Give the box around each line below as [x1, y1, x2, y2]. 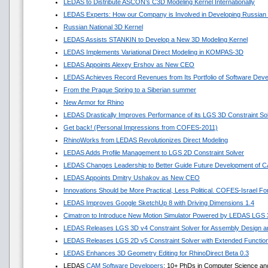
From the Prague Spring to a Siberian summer [63, 86, 196, 93]
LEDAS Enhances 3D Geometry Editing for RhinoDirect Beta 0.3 [63, 249, 249, 257]
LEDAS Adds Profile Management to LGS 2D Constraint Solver [63, 149, 244, 156]
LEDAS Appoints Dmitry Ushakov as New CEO [63, 174, 200, 181]
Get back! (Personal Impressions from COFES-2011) [63, 124, 218, 131]
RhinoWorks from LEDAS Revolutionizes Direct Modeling [63, 136, 228, 144]
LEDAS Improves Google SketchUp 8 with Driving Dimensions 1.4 [63, 199, 254, 206]
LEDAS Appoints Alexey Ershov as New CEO [63, 61, 194, 68]
